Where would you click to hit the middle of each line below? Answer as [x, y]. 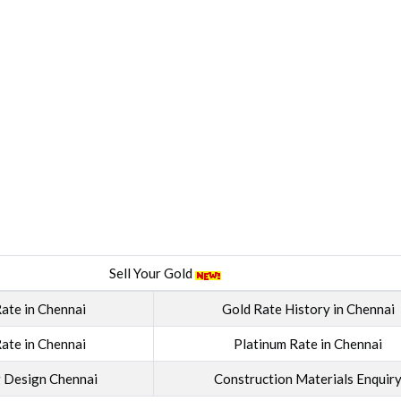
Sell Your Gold [153, 273]
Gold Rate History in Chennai [308, 309]
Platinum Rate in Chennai [308, 344]
